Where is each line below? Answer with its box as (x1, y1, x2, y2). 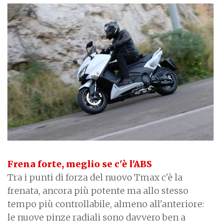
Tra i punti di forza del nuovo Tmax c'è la (7, 171, 183, 183)
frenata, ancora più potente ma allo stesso (7, 184, 188, 196)
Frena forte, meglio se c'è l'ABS (7, 158, 152, 170)
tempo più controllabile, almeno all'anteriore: (7, 198, 204, 210)
